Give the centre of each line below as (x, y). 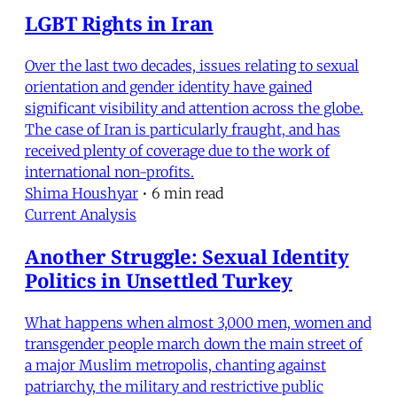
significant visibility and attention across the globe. (194, 108)
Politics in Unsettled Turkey (159, 280)
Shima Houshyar (82, 193)
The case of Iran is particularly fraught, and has (183, 129)
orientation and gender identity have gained (168, 86)
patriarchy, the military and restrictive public (174, 386)
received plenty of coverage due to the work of (177, 150)
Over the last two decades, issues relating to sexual (192, 65)
